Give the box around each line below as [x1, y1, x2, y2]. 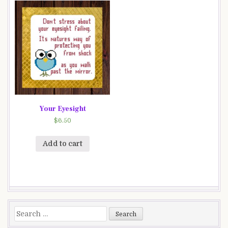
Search [14, 207, 38, 215]
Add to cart [42, 139, 82, 148]
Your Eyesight [39, 104, 86, 113]
